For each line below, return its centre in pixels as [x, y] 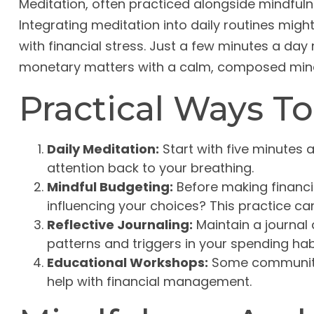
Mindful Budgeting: [110, 187]
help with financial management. [149, 282]
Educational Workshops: [127, 263]
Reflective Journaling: [120, 225]
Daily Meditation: [103, 149]
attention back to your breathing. [150, 168]
